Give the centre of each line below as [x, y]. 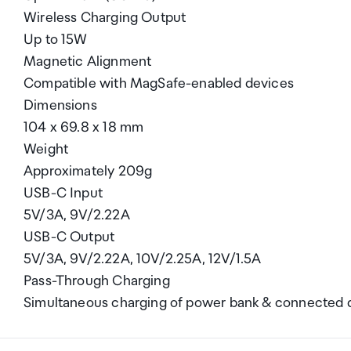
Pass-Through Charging [97, 281]
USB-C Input [63, 193]
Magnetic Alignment [88, 62]
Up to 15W [56, 40]
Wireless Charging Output [105, 18]
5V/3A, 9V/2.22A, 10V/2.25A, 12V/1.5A [143, 259]
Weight [46, 149]
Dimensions [60, 105]
